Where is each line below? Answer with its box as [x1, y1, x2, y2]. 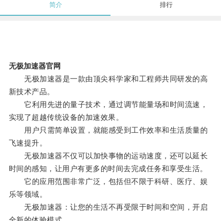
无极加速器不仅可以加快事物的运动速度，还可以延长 [8, 151, 208, 160]
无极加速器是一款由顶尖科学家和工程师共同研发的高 [8, 74, 208, 83]
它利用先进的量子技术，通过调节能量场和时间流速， [8, 100, 208, 109]
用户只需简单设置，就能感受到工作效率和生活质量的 [8, 126, 208, 135]
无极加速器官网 [8, 62, 61, 71]
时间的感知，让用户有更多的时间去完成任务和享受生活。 [8, 164, 208, 173]
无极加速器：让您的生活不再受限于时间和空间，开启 [8, 203, 208, 212]
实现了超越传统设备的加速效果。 [8, 113, 124, 122]
